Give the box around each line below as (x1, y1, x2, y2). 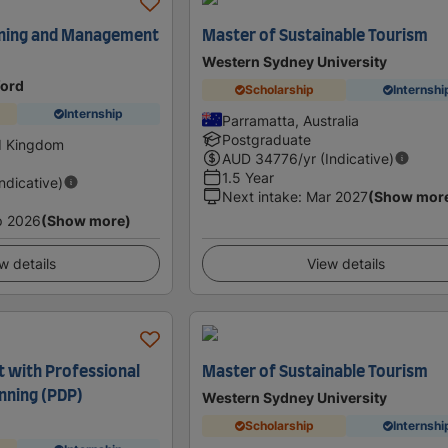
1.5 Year (222, 168, 275, 186)
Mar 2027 (306, 187, 369, 205)
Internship (64, 106, 123, 122)
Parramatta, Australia (222, 111, 360, 129)
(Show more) (41, 211, 131, 229)
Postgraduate (222, 130, 312, 148)
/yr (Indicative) (298, 149, 395, 167)
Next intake (222, 187, 299, 205)
